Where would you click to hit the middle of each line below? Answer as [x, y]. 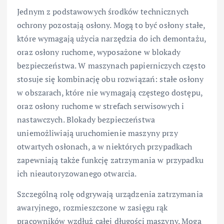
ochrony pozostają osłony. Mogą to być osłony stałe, [111, 25]
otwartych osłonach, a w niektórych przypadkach [105, 146]
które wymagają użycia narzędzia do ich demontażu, [111, 38]
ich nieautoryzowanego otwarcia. [77, 173]
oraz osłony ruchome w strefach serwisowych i [101, 106]
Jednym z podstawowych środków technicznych [103, 11]
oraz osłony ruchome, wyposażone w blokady [99, 52]
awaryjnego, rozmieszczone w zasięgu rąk [92, 207]
